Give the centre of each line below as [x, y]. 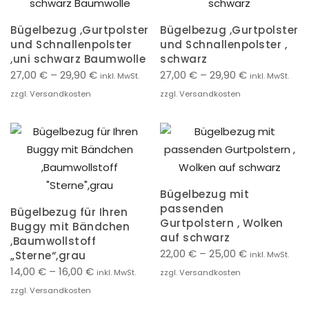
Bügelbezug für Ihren [69, 212]
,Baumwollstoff [53, 241]
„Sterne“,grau [48, 255]
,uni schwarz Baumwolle [78, 59]
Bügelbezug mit [205, 194]
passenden [192, 208]
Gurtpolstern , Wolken [222, 223]
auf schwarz [195, 237]
